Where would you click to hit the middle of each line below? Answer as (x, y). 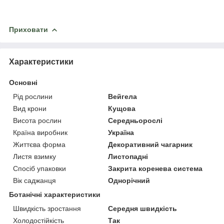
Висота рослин (37, 121)
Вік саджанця (34, 181)
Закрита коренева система (155, 169)
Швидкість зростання (47, 209)
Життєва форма (39, 145)
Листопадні (128, 157)
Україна (121, 133)
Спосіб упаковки (39, 169)
